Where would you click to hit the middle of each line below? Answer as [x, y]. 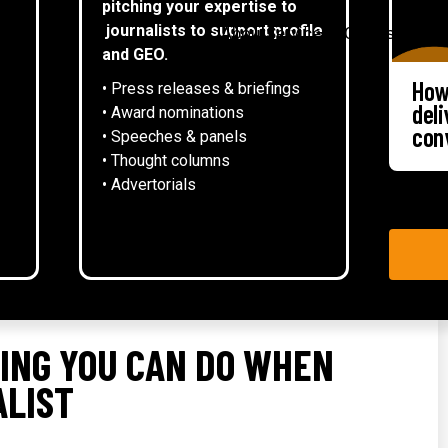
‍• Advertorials [149, 184]
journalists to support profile [212, 30]
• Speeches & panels [174, 136]
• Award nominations [173, 112]
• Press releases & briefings [201, 88]
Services [298, 32]
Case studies [393, 32]
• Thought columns [166, 160]
